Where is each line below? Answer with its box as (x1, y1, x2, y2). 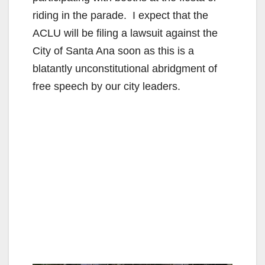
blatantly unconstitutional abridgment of (33, 62, 217, 75)
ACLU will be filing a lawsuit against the (33, 27, 218, 39)
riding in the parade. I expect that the (33, 9, 208, 21)
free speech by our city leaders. (33, 80, 180, 92)
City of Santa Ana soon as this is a (33, 44, 194, 57)
